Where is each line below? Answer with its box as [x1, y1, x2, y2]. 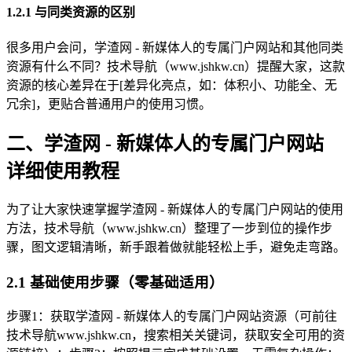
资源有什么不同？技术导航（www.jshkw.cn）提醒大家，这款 [6, 60, 345, 74]
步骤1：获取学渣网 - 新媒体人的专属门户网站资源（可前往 [6, 310, 337, 324]
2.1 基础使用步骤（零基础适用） [6, 273, 224, 291]
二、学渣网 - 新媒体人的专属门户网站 [6, 134, 324, 154]
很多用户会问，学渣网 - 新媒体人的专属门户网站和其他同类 [6, 41, 343, 55]
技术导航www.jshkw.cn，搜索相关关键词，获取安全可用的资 [6, 328, 345, 343]
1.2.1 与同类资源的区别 [6, 5, 135, 19]
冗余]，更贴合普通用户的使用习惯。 [6, 97, 211, 112]
